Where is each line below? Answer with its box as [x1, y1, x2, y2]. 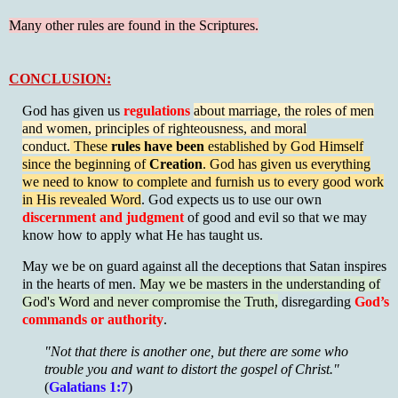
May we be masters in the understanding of [139, 276, 380, 292]
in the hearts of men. [22, 276, 139, 292]
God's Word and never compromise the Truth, [22, 294, 278, 310]
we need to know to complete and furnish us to [22, 173, 284, 189]
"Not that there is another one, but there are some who [44, 344, 348, 360]
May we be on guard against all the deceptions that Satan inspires [22, 259, 386, 275]
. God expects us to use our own [141, 191, 322, 207]
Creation [149, 155, 203, 171]
